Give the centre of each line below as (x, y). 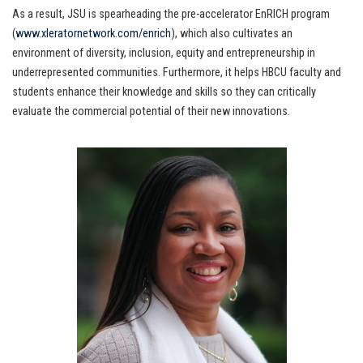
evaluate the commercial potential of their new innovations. (151, 112)
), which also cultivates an (232, 34)
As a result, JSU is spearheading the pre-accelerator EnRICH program (171, 15)
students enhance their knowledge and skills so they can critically (164, 92)
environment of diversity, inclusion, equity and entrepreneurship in (164, 53)
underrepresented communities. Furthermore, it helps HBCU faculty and (177, 73)
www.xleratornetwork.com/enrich (93, 34)
